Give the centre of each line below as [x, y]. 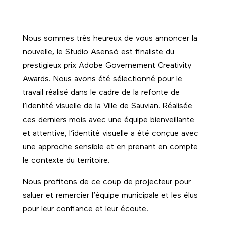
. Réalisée [175, 107]
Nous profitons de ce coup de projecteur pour [106, 183]
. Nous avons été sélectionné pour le [115, 80]
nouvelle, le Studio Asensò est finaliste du [98, 52]
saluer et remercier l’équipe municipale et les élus [110, 196]
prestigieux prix [50, 66]
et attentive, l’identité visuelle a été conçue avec [110, 134]
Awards [35, 80]
